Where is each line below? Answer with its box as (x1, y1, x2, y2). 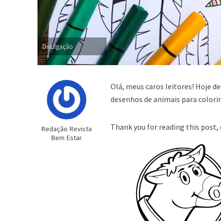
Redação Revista (41, 124, 92, 134)
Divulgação (42, 42, 73, 51)
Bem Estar (51, 133, 82, 143)
